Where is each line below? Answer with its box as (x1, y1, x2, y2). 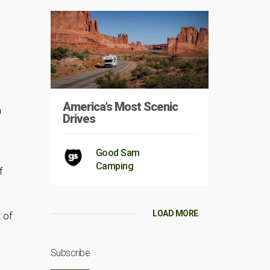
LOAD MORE (152, 209, 198, 219)
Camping (95, 160, 133, 172)
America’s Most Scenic (62, 99, 178, 115)
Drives (62, 111, 95, 127)
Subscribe (50, 247, 90, 259)
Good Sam (95, 147, 140, 159)
